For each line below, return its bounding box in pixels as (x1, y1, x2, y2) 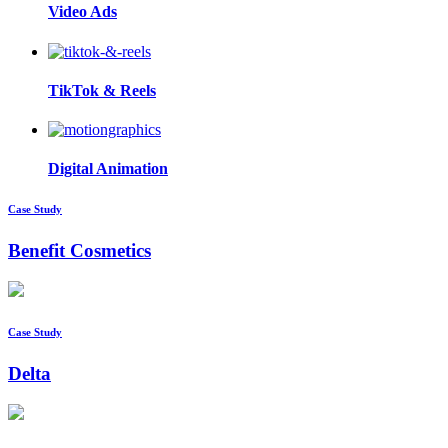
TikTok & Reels (48, 81, 156, 99)
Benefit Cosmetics (8, 240, 151, 262)
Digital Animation (48, 160, 168, 178)
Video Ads (48, 3, 117, 21)
